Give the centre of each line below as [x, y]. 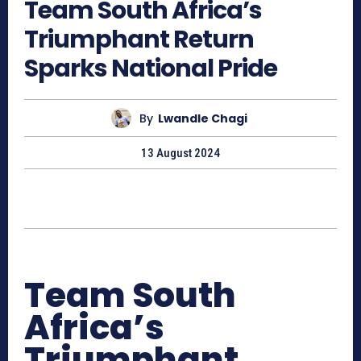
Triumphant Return [139, 40]
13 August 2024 [180, 154]
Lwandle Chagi [203, 118]
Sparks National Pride [151, 69]
